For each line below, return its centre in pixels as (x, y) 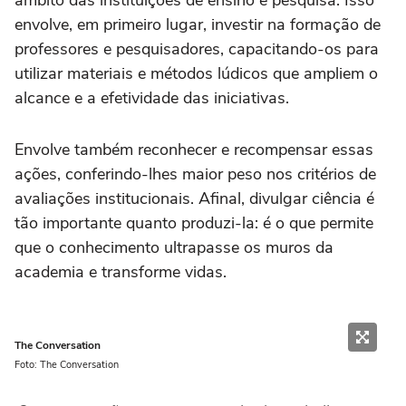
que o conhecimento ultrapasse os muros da (174, 247)
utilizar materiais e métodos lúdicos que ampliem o (196, 73)
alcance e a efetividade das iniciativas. (152, 98)
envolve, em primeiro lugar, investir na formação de (198, 24)
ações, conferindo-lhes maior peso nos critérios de (195, 174)
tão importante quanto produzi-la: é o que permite (194, 223)
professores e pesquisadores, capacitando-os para (197, 49)
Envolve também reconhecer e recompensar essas (194, 150)
